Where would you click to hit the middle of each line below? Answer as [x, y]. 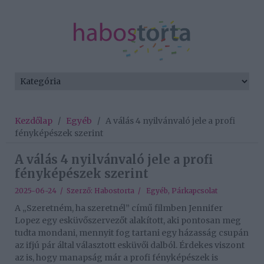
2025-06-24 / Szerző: [55, 191]
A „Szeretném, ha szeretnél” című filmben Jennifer [119, 208]
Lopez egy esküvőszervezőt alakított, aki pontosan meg [128, 221]
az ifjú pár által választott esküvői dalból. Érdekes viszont [130, 245]
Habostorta [114, 191]
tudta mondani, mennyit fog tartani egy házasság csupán [132, 233]
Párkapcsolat [194, 191]
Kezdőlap [34, 121]
